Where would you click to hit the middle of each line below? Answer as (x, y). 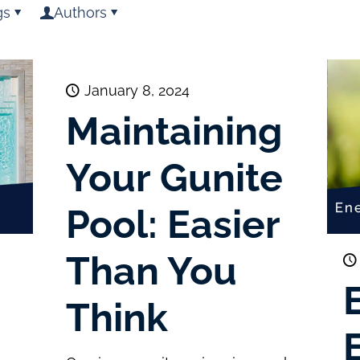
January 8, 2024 (137, 90)
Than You (151, 271)
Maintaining (174, 131)
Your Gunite (174, 178)
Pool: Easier (172, 224)
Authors (80, 12)
